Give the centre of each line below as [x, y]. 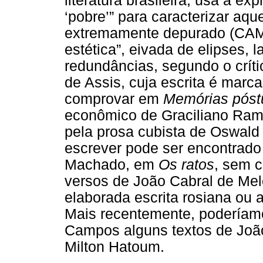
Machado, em [112, 165]
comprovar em [114, 99]
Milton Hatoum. [114, 247]
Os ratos [186, 165]
